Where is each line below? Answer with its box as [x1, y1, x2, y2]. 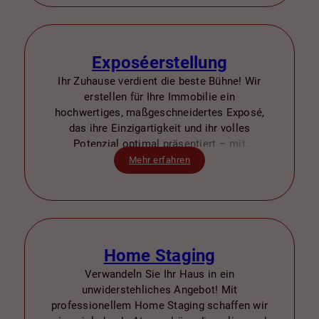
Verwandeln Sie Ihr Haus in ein [84, 268, 235, 281]
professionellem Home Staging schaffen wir [51, 300, 268, 313]
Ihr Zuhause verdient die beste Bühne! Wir [58, 75, 261, 88]
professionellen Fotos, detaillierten [73, 153, 246, 166]
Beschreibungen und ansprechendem [70, 169, 249, 182]
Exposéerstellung [92, 52, 227, 73]
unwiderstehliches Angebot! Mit [81, 284, 238, 297]
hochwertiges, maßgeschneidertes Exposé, [54, 106, 265, 119]
